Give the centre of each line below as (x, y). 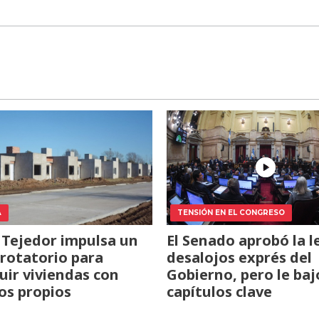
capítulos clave (219, 292)
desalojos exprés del (239, 258)
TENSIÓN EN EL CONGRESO (231, 213)
